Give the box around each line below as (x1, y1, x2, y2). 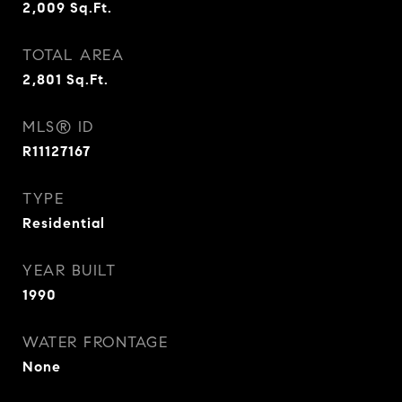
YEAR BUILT (22, 261, 116, 280)
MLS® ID (22, 118, 94, 136)
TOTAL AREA (22, 46, 124, 65)
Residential (22, 214, 105, 232)
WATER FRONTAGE (22, 333, 168, 352)
